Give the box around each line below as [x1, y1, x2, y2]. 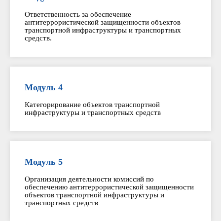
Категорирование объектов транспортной [25, 101, 160, 109]
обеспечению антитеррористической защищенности [25, 183, 194, 191]
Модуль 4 [25, 82, 63, 92]
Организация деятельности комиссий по [25, 175, 154, 183]
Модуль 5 [25, 157, 63, 167]
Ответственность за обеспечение [25, 10, 131, 18]
